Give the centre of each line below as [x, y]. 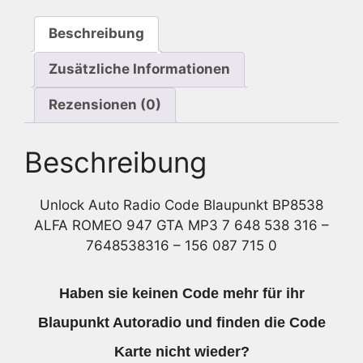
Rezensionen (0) [105, 105]
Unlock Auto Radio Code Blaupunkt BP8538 [181, 205]
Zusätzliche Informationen [139, 69]
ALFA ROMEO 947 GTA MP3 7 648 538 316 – [181, 226]
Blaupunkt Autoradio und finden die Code [181, 322]
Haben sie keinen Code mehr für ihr [181, 293]
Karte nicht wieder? [181, 351]
